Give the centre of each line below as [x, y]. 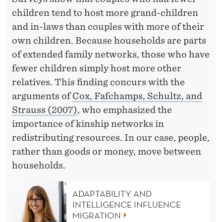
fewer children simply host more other [97, 68]
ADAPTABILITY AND [112, 194]
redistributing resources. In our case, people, [111, 137]
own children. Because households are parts [109, 40]
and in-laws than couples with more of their [108, 26]
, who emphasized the [125, 110]
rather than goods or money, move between [107, 151]
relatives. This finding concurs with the [98, 82]
